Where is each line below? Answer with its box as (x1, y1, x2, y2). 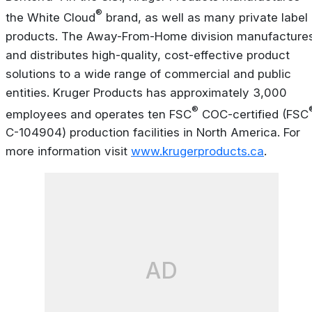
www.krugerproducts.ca (131, 144, 264, 159)
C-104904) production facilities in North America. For (6, 125, 300, 140)
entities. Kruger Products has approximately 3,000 (6, 85, 287, 100)
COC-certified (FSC (198, 107, 309, 121)
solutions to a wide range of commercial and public (6, 66, 291, 81)
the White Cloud (6, 10, 95, 24)
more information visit (6, 144, 131, 159)
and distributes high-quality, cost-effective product (6, 47, 290, 62)
